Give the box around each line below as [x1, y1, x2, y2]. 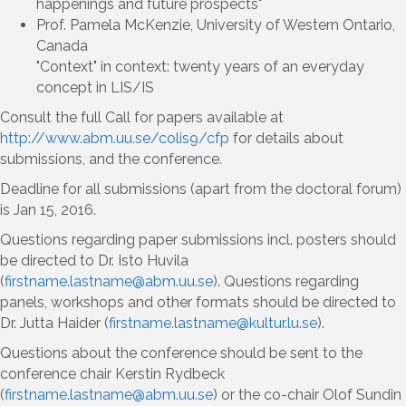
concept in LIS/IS [36, 78, 154, 96]
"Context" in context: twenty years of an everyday [36, 57, 364, 75]
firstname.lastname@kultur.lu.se [109, 314, 317, 332]
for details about [229, 129, 343, 147]
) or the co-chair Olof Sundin [213, 385, 401, 403]
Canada [36, 36, 88, 54]
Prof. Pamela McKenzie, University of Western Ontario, [36, 15, 395, 34]
